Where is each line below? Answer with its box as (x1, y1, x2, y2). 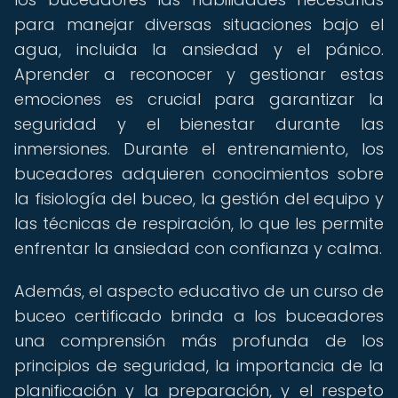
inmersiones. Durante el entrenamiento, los (14, 138, 384, 160)
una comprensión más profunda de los (14, 330, 384, 352)
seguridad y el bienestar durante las (14, 113, 384, 135)
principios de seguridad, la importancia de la (14, 354, 384, 377)
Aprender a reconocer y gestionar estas (14, 63, 384, 85)
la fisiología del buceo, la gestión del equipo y (14, 187, 384, 210)
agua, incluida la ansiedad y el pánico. (14, 38, 384, 60)
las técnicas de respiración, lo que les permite (14, 212, 384, 235)
